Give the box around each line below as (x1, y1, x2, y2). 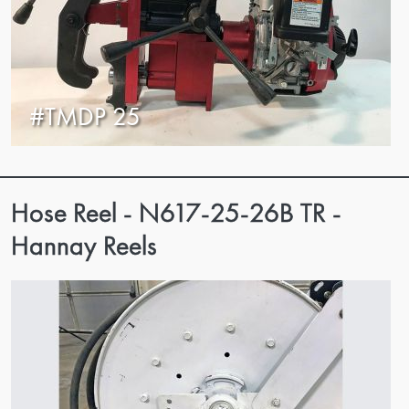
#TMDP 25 (29, 101, 141, 131)
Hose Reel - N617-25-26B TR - (11, 196, 341, 229)
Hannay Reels (11, 229, 157, 262)
